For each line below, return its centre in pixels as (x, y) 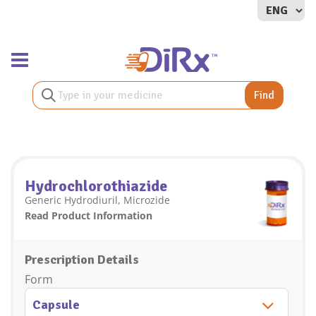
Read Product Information (89, 215)
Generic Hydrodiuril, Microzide (97, 200)
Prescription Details (82, 260)
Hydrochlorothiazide (96, 186)
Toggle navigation (65, 56)
